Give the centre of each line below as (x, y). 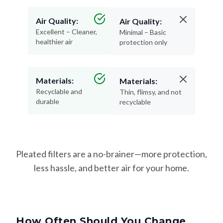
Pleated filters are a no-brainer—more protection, (111, 154)
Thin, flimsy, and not (151, 92)
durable (48, 101)
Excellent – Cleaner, (66, 31)
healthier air (54, 41)
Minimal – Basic (143, 32)
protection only (143, 42)
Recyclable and (59, 91)
